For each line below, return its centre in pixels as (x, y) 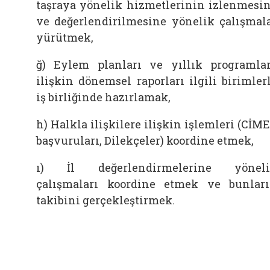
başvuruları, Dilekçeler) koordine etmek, (145, 140)
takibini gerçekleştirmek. (105, 200)
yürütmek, (65, 37)
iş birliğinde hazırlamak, (103, 97)
